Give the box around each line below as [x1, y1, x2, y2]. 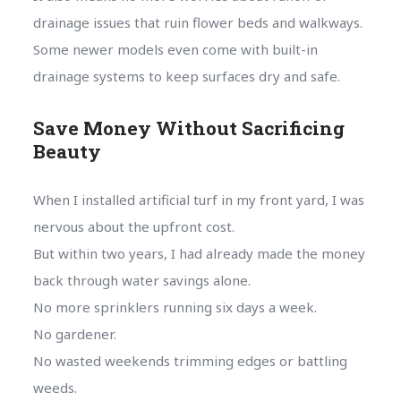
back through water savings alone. [32, 270, 251, 289]
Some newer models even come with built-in [32, 39, 318, 58]
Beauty [32, 138, 101, 164]
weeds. [32, 378, 77, 397]
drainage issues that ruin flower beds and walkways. [32, 13, 363, 31]
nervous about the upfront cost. [32, 217, 235, 235]
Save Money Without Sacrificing [32, 115, 345, 141]
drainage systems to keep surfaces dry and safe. [32, 66, 340, 85]
